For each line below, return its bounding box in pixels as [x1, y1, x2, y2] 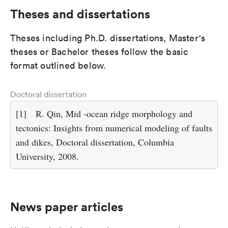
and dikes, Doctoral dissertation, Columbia [16, 135, 174, 148]
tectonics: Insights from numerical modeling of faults [16, 121, 212, 134]
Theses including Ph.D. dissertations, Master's [10, 32, 206, 44]
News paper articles [10, 198, 123, 214]
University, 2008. [16, 150, 79, 162]
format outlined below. [10, 59, 106, 71]
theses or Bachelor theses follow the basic [10, 45, 189, 58]
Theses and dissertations [10, 6, 150, 21]
